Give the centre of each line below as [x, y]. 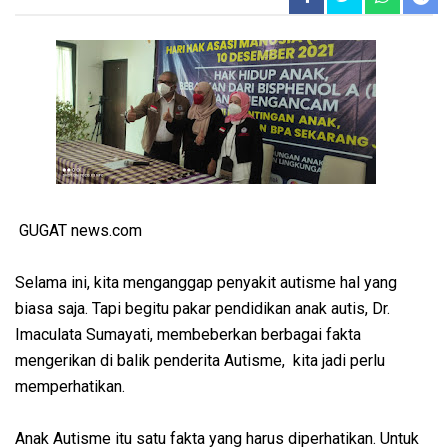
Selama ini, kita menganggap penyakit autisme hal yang [206, 282]
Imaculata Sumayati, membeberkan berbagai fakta [188, 334]
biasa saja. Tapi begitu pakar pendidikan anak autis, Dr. [202, 308]
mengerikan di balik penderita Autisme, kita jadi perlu [200, 360]
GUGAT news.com [78, 230]
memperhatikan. [72, 386]
